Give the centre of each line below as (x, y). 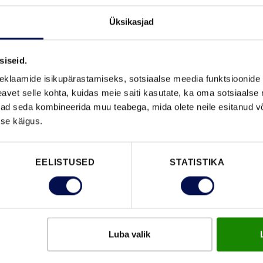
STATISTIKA (197, 162)
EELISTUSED (65, 162)
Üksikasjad (131, 22)
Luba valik (130, 234)
